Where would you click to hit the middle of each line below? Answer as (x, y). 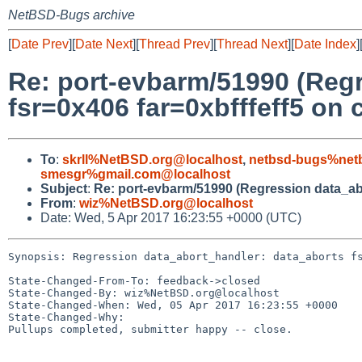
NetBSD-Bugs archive (72, 15)
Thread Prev (175, 44)
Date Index (325, 44)
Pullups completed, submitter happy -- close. (150, 329)
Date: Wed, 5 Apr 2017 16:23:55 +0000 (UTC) (171, 217)
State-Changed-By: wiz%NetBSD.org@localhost (144, 293)
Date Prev (40, 44)
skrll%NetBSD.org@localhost (152, 159)
